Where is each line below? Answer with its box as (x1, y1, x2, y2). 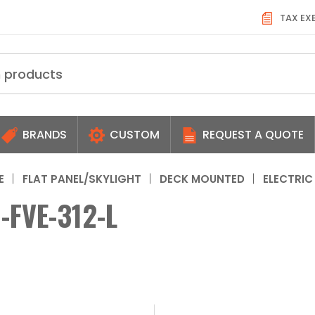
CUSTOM (107, 126, 160, 143)
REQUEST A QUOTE (200, 126, 304, 143)
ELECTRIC (263, 171, 313, 186)
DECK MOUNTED (160, 171, 245, 186)
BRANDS (20, 126, 67, 143)
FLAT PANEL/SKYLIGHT (22, 171, 141, 186)
